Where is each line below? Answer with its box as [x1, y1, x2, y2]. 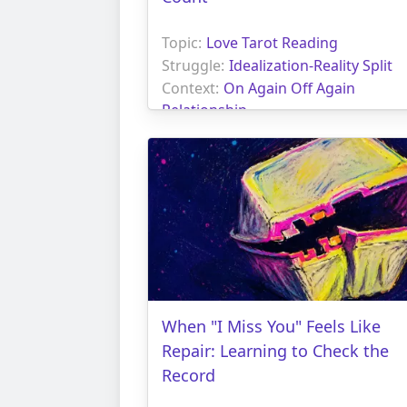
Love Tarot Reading [206, 32, 338, 53]
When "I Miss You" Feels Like [162, 314, 381, 337]
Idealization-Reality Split [229, 55, 392, 75]
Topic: [162, 32, 202, 53]
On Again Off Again [223, 77, 355, 98]
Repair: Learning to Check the [162, 339, 389, 362]
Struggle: [162, 55, 224, 75]
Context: [162, 77, 219, 98]
